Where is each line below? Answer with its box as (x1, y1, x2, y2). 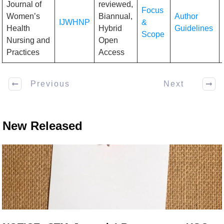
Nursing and (6, 35, 50, 44)
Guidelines (174, 23, 213, 32)
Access (98, 47, 124, 56)
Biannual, (98, 11, 132, 20)
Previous (30, 79, 70, 88)
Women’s (6, 11, 40, 20)
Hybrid (98, 23, 122, 32)
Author (174, 11, 198, 20)
